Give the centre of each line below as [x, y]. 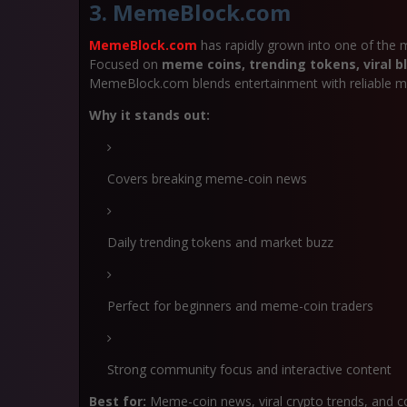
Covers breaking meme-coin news [207, 179]
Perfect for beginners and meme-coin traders [240, 306]
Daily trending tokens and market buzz [220, 242]
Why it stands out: [149, 115]
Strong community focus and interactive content [249, 369]
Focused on [125, 64]
